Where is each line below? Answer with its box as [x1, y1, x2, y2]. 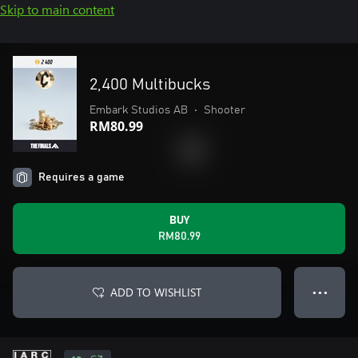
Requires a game [38, 172, 125, 183]
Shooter [204, 105, 245, 116]
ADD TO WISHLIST [110, 284, 201, 300]
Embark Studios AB [89, 105, 188, 116]
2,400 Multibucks [89, 77, 210, 93]
